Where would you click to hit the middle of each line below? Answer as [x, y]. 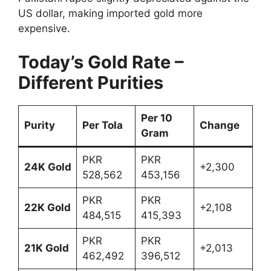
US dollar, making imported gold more [110, 14]
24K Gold [47, 167]
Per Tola [102, 125]
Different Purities [91, 82]
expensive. [44, 29]
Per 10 [156, 118]
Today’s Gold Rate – [101, 62]
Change [219, 125]
